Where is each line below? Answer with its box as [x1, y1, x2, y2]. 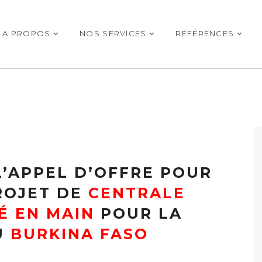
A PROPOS [2, 28, 53, 38]
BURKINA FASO [11, 225, 149, 243]
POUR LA [94, 205, 182, 222]
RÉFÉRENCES [175, 28, 237, 38]
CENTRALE [88, 184, 185, 202]
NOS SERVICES [80, 28, 149, 38]
